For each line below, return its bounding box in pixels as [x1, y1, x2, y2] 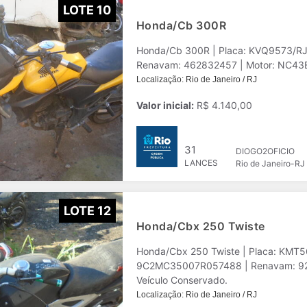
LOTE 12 [64, 203, 111, 218]
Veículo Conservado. [136, 274, 228, 286]
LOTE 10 [63, 2, 111, 17]
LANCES [184, 158, 219, 168]
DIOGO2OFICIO [235, 146, 295, 156]
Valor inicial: [136, 99, 194, 111]
